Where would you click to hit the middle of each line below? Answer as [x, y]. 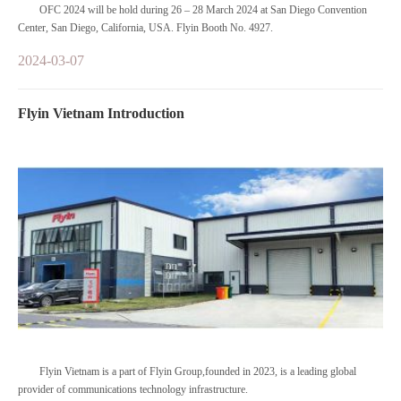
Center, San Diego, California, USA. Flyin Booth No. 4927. [225, 28]
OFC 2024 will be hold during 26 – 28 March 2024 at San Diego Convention [203, 10]
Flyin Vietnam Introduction [101, 113]
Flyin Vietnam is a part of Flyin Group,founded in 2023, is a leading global [198, 371]
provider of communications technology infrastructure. [133, 389]
